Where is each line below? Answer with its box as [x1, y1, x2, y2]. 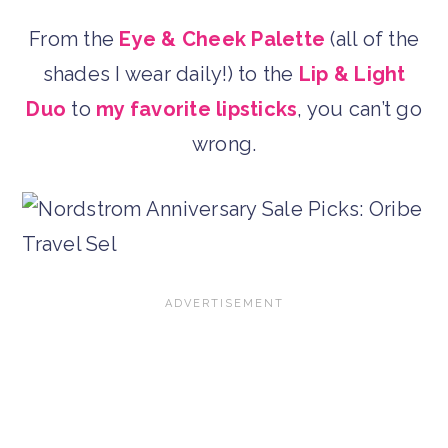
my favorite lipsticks [96, 96, 298, 121]
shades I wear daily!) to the [42, 61, 299, 86]
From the [29, 26, 120, 51]
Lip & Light [298, 61, 406, 86]
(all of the [325, 26, 419, 51]
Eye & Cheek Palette [119, 26, 325, 51]
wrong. [191, 131, 257, 156]
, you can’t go [297, 96, 422, 121]
